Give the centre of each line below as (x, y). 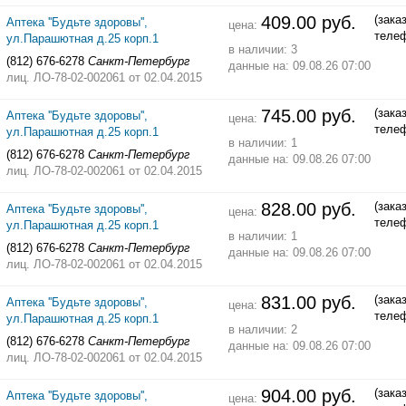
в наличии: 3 (262, 50)
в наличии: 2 (262, 330)
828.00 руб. (308, 209)
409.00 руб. (308, 22)
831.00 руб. (308, 302)
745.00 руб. (308, 116)
